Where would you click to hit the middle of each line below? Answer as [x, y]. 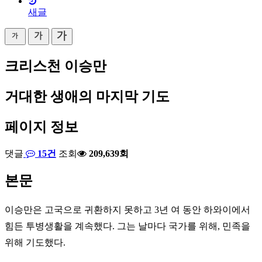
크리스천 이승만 [56, 66]
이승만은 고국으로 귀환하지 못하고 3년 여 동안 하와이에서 [127, 210]
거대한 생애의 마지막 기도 [87, 96]
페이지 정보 [42, 127]
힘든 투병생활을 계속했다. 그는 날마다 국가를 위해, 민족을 [127, 226]
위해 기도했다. [35, 243]
